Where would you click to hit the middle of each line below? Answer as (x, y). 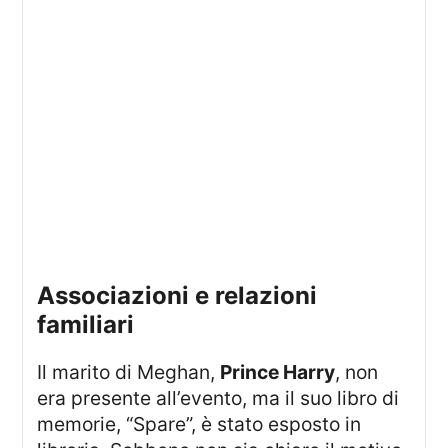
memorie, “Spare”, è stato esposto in (199, 424)
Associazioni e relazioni (46, 296)
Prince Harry (278, 372)
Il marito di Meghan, (131, 372)
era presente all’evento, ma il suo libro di (218, 398)
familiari (86, 325)
